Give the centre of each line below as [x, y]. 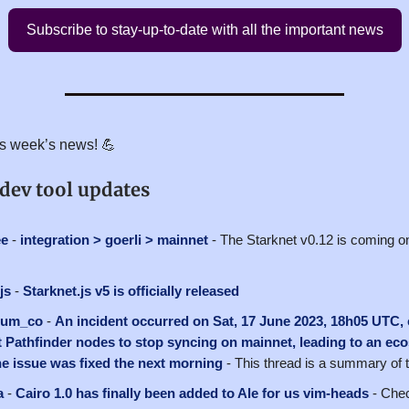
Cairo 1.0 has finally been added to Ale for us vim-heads [192, 393]
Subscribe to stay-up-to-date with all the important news [204, 29]
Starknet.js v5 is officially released [131, 290]
